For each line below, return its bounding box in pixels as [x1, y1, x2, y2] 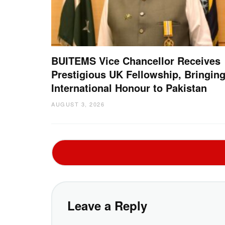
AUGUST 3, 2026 [51, 100, 104, 108]
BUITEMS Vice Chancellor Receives [51, 53, 220, 68]
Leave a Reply [67, 196, 147, 214]
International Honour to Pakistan [51, 80, 207, 95]
